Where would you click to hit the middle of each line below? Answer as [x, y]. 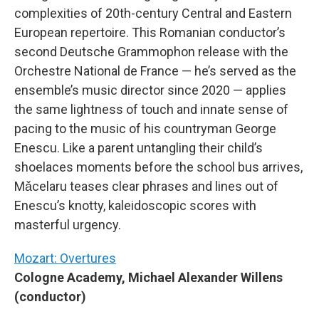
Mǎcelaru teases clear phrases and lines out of [146, 186]
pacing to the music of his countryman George [145, 129]
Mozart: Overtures [65, 258]
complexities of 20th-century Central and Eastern [153, 13]
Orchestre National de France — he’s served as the [155, 71]
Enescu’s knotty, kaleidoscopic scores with [135, 205]
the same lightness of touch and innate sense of [151, 109]
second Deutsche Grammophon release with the [151, 52]
